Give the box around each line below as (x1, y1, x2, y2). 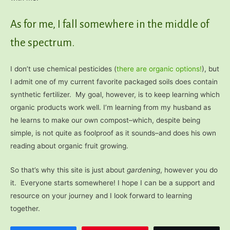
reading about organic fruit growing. (10, 142, 128, 150)
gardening (127, 166, 160, 175)
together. (10, 204, 40, 213)
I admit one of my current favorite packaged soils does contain (10, 78, 218, 86)
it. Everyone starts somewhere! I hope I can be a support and (10, 179, 215, 187)
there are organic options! (117, 65, 202, 73)
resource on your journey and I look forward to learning (10, 191, 192, 200)
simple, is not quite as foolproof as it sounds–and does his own (10, 129, 216, 138)
